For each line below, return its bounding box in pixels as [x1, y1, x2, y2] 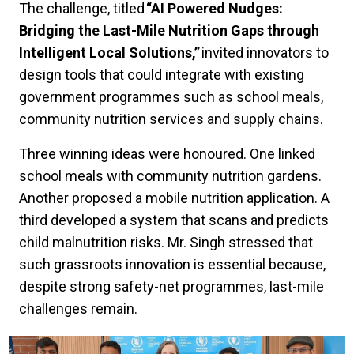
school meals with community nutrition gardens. [19, 168, 322, 185]
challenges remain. [19, 300, 141, 318]
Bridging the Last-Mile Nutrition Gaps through [19, 22, 319, 40]
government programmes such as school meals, [19, 88, 323, 106]
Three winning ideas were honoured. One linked [19, 145, 315, 163]
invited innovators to [200, 44, 329, 62]
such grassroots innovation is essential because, [19, 256, 326, 273]
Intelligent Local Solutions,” [19, 44, 200, 62]
